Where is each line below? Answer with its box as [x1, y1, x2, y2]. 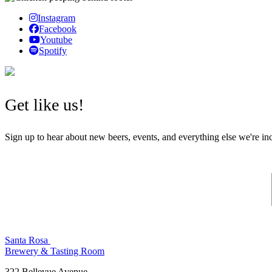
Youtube [40, 35, 72, 46]
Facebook [39, 24, 76, 35]
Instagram [38, 13, 75, 24]
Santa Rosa [5, 235, 50, 246]
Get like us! [5, 95, 84, 115]
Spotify [39, 46, 67, 56]
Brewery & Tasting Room [5, 246, 104, 257]
